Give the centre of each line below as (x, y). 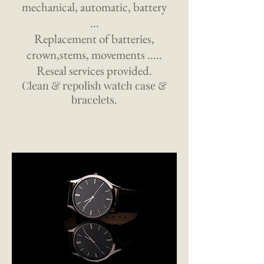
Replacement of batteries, (94, 39)
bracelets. (94, 100)
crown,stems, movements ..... (94, 55)
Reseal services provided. (94, 71)
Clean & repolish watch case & (94, 86)
